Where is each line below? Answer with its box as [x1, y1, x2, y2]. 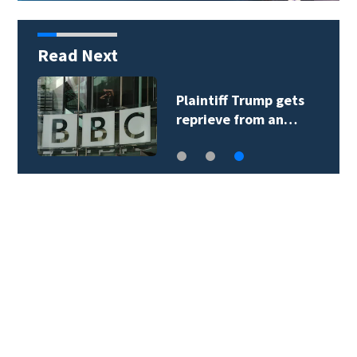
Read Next [37, 43, 118, 66]
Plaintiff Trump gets [175, 90, 304, 109]
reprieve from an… [175, 109, 297, 128]
